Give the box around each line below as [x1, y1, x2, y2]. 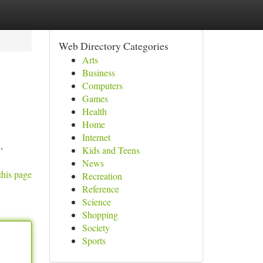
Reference [82, 183, 119, 195]
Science [82, 195, 111, 208]
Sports [82, 234, 106, 247]
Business [82, 66, 115, 79]
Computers [82, 79, 123, 92]
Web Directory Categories [58, 39, 168, 53]
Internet [82, 131, 110, 143]
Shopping [82, 208, 118, 221]
